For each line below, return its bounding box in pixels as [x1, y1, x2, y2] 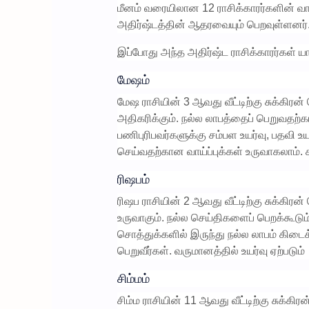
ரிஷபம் [117, 172, 150, 186]
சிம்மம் [117, 271, 150, 286]
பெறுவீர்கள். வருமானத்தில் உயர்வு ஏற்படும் [117, 244, 305, 257]
